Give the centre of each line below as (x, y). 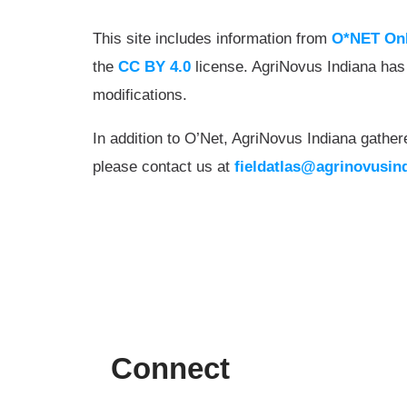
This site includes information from (212, 39)
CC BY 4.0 (154, 67)
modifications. (140, 95)
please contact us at (164, 167)
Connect (170, 369)
